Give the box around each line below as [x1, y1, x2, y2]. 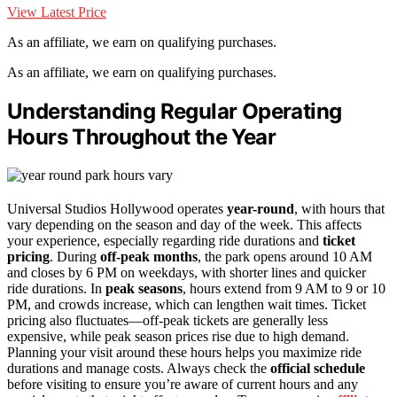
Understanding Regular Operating [7, 97, 342, 124]
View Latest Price [7, 4, 106, 19]
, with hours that [294, 200, 385, 216]
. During [50, 248, 100, 264]
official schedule [270, 360, 365, 376]
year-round [227, 200, 294, 216]
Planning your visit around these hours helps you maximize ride [7, 344, 362, 360]
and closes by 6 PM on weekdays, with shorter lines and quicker [7, 264, 366, 280]
